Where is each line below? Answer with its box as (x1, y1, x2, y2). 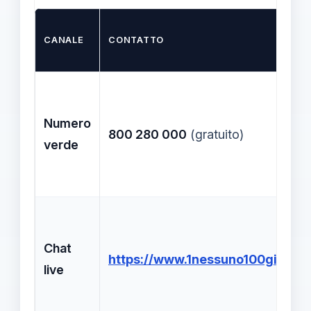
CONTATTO (108, 34, 165, 45)
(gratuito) (187, 126, 244, 142)
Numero (44, 115, 91, 131)
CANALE (44, 34, 84, 45)
